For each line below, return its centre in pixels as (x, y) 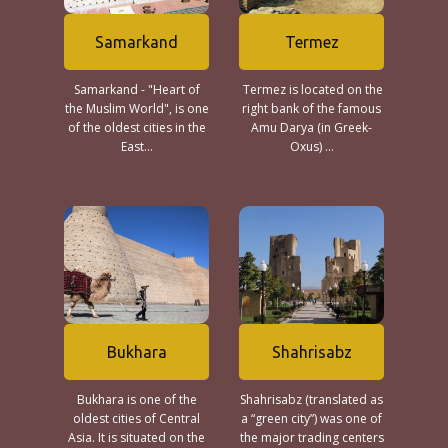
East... (136, 146)
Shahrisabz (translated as (311, 399)
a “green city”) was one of (311, 418)
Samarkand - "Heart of (136, 89)
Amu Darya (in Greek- (311, 127)
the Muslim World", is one (136, 108)
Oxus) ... (311, 146)
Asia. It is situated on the (136, 437)
